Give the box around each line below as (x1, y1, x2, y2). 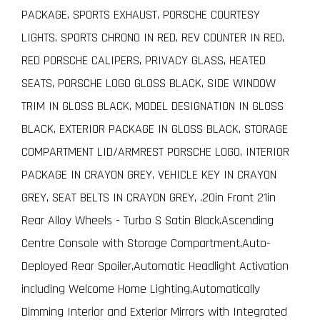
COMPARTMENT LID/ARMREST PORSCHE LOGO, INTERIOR (21, 143, 289, 160)
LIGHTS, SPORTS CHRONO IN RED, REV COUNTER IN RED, (21, 29, 284, 46)
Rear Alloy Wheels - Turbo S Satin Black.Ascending (21, 211, 274, 229)
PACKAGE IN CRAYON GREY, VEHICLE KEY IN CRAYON (21, 166, 276, 183)
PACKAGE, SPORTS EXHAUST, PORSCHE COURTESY (21, 6, 260, 23)
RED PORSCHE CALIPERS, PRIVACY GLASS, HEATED (21, 51, 266, 69)
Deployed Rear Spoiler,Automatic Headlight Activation (21, 257, 289, 274)
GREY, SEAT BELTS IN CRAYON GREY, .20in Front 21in (21, 189, 276, 206)
